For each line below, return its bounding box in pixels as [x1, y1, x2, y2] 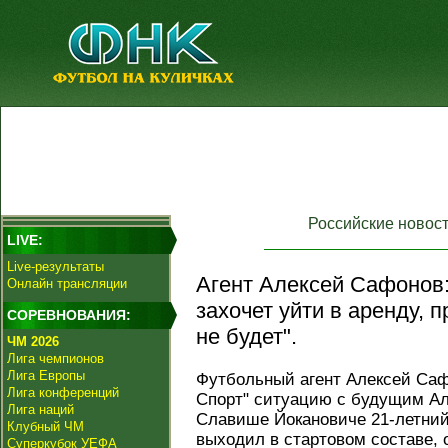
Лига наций [7, 402, 74, 417]
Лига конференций [7, 385, 119, 400]
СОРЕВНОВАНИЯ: [7, 307, 131, 323]
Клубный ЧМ [7, 419, 84, 434]
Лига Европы [7, 368, 85, 383]
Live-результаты [7, 259, 104, 274]
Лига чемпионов [7, 351, 104, 366]
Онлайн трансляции [7, 276, 127, 291]
